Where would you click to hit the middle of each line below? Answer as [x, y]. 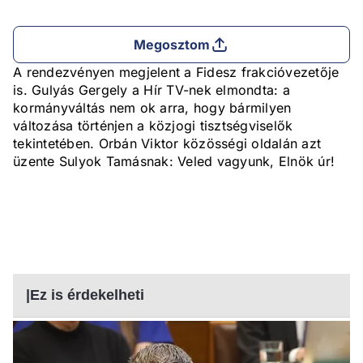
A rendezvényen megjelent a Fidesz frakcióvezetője [176, 73]
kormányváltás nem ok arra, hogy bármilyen [152, 108]
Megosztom [172, 45]
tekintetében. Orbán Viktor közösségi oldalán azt [167, 144]
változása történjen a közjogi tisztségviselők [153, 126]
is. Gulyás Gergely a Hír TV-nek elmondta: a [152, 90]
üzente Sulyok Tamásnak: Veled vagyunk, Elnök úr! [174, 162]
